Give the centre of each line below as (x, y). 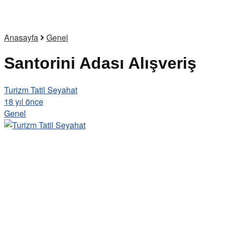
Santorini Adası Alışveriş (100, 63)
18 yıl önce (24, 101)
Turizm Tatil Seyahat (41, 90)
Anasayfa (21, 37)
